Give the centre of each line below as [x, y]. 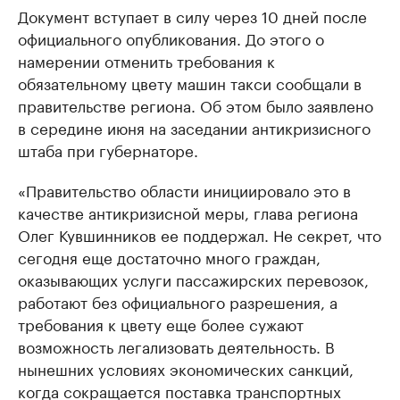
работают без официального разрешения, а [178, 301]
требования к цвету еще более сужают [161, 323]
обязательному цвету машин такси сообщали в [190, 82]
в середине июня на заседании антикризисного [194, 127]
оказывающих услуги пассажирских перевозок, [193, 279]
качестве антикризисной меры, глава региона [188, 212]
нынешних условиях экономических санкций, [186, 368]
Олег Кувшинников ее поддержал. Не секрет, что [200, 234]
